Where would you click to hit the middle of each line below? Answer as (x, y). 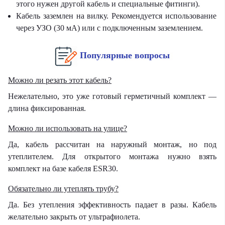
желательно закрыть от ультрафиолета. (74, 217)
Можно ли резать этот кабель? (60, 80)
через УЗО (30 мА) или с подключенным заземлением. (109, 28)
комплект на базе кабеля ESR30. (63, 169)
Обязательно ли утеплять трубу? (63, 189)
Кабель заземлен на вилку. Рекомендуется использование (116, 16)
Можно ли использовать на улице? (68, 129)
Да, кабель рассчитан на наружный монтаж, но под (112, 145)
